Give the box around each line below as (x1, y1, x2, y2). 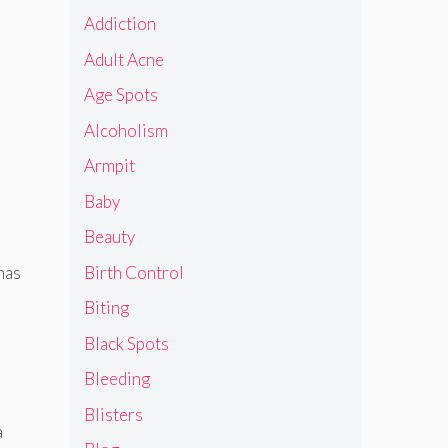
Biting (83, 297, 129, 319)
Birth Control (83, 261, 184, 283)
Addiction (83, 13, 156, 35)
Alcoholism (83, 119, 168, 141)
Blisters (83, 403, 143, 425)
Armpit (83, 155, 135, 177)
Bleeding (83, 368, 150, 390)
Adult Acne (83, 48, 164, 70)
